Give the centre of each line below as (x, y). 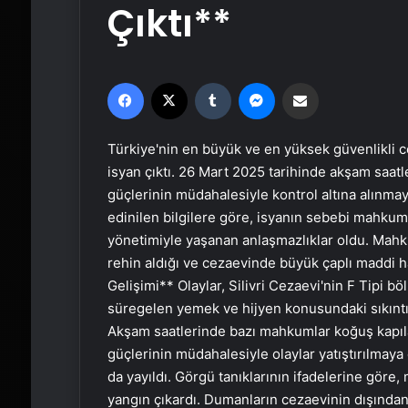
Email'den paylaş (335, 82)
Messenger (306, 82)
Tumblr (249, 82)
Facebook (170, 82)
